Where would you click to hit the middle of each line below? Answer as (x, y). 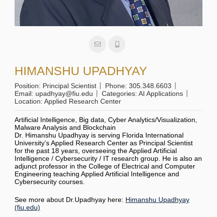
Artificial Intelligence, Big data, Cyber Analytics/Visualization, (106, 120)
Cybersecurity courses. (50, 182)
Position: (29, 86)
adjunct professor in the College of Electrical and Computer (105, 166)
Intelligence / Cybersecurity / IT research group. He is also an (108, 158)
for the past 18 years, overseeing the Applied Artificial (96, 151)
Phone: (117, 86)
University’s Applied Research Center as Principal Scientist (104, 143)
